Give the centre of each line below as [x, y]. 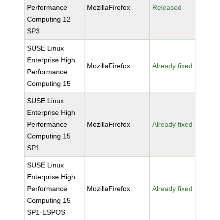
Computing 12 [49, 19]
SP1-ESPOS [46, 212]
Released [167, 7]
